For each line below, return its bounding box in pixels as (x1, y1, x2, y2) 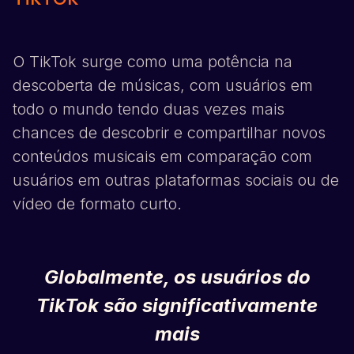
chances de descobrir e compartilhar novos (13, 123, 326, 143)
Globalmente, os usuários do (43, 265, 311, 289)
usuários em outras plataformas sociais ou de (13, 171, 339, 190)
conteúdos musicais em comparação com (13, 147, 312, 167)
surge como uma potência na (77, 52, 292, 72)
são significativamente (99, 294, 318, 318)
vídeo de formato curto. (13, 194, 182, 214)
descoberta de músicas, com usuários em (13, 76, 313, 96)
